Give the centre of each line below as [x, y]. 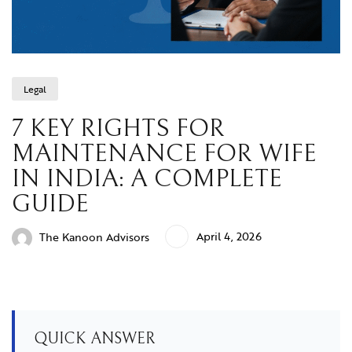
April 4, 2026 [229, 236]
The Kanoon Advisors [94, 236]
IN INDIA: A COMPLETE [147, 179]
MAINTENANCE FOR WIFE [164, 154]
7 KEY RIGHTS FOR [118, 129]
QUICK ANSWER [94, 339]
